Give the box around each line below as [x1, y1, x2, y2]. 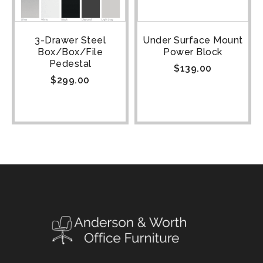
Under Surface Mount [143, 35, 243, 46]
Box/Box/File [38, 46, 103, 58]
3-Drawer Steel [35, 35, 106, 46]
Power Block [163, 46, 222, 58]
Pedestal [49, 58, 92, 69]
